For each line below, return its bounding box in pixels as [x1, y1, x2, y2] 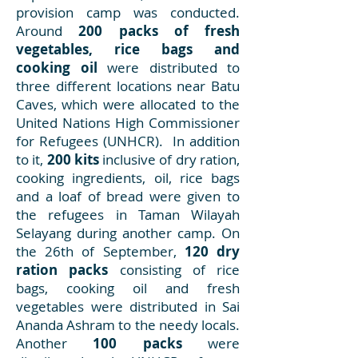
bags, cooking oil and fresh [16, 279, 240, 297]
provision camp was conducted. [16, 3, 240, 22]
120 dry [184, 242, 241, 261]
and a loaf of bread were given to [16, 187, 240, 205]
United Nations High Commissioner [16, 113, 240, 132]
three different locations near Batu [16, 77, 240, 95]
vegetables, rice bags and [16, 40, 240, 58]
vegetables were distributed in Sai [16, 297, 240, 316]
